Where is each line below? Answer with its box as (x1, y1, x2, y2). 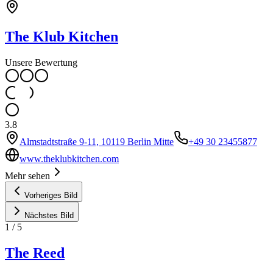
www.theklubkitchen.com (19, 153, 119, 164)
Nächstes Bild (24, 210, 74, 220)
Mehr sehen (5, 170, 50, 181)
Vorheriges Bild (24, 190, 77, 200)
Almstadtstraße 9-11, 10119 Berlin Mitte (19, 136, 174, 147)
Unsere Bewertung (5, 57, 77, 68)
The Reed (5, 244, 65, 261)
